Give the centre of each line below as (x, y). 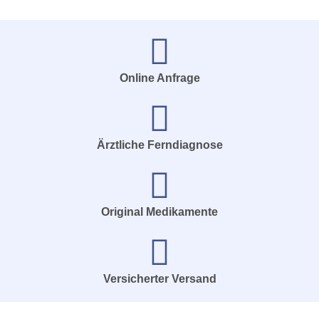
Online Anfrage (159, 78)
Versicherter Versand (159, 278)
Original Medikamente (159, 211)
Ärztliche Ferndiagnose (159, 145)
